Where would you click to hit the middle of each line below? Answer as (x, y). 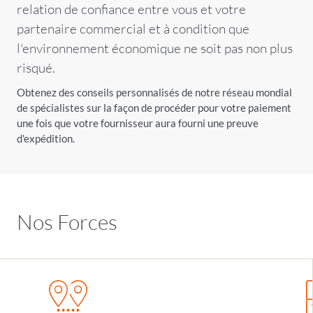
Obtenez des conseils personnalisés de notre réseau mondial (154, 92)
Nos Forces (67, 221)
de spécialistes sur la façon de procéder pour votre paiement (154, 108)
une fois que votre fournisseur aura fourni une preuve (137, 123)
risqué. (36, 67)
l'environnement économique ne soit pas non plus (154, 48)
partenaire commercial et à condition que (133, 28)
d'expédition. (45, 138)
